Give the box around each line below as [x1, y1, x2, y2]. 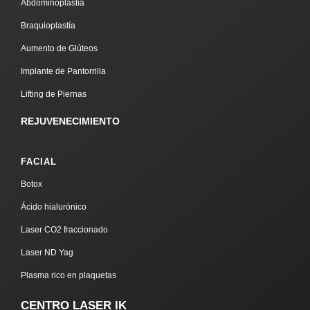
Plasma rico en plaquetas [21, 270, 117, 280]
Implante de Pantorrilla [21, 66, 107, 77]
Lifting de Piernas [21, 89, 87, 100]
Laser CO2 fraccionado [21, 224, 109, 235]
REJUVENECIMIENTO [21, 116, 120, 127]
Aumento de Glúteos [21, 44, 98, 54]
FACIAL [21, 156, 57, 167]
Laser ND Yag [21, 247, 74, 257]
